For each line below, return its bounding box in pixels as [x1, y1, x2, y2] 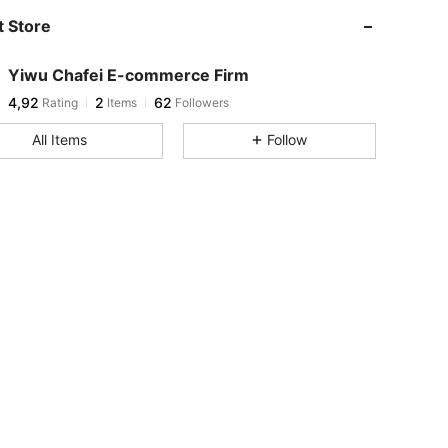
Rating [39, 95, 78, 110]
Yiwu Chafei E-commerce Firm [8, 65, 249, 85]
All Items [31, 131, 87, 148]
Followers [172, 95, 229, 110]
